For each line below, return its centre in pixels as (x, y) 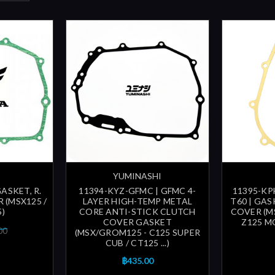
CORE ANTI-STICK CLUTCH (137, 212)
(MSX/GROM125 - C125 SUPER (137, 233)
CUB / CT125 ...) (137, 243)
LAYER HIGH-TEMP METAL (137, 201)
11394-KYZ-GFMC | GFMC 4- (137, 191)
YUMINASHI (137, 176)
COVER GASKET (137, 222)
